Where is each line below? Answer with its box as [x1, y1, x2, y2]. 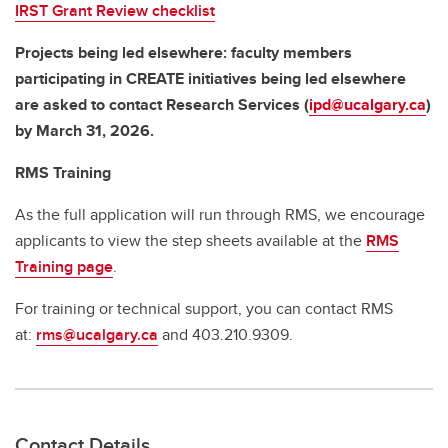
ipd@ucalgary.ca [309, 92, 426, 116]
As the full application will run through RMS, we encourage [15, 202, 425, 226]
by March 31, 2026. [15, 118, 154, 142]
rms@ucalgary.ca [36, 322, 158, 346]
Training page [15, 254, 113, 278]
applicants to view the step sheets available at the [15, 228, 366, 252]
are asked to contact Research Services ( [15, 92, 309, 116]
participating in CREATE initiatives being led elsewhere [15, 66, 406, 90]
